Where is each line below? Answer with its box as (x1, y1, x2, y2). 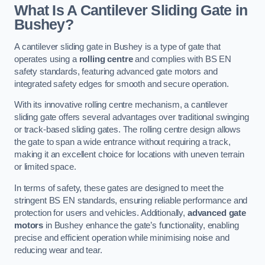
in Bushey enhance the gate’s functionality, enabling (43, 220, 239, 230)
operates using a (14, 54, 79, 64)
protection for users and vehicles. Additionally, (14, 208, 188, 218)
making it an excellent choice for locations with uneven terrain (14, 150, 244, 160)
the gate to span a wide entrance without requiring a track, (14, 137, 231, 147)
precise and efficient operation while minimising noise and (14, 232, 230, 243)
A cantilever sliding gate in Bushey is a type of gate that (14, 41, 221, 51)
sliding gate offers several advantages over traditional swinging (14, 112, 249, 122)
